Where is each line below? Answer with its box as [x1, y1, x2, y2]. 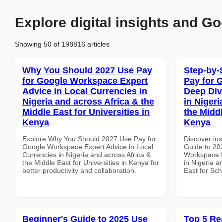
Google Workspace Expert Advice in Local [22, 142, 153, 151]
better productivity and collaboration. [22, 166, 136, 174]
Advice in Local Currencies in [22, 86, 147, 96]
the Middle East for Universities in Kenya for [22, 158, 159, 166]
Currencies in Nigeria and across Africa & [22, 150, 151, 159]
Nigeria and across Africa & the [22, 96, 154, 107]
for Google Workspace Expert [22, 75, 148, 86]
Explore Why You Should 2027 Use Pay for [22, 134, 156, 143]
